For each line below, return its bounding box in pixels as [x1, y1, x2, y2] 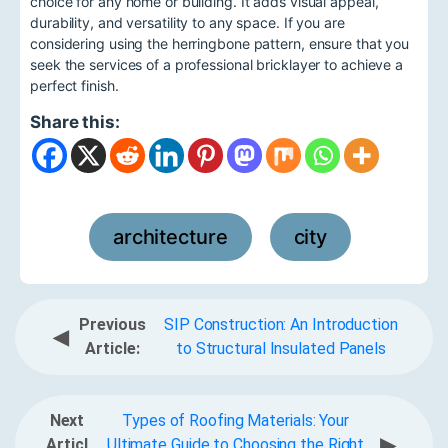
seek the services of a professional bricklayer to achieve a [30, 56, 404, 74]
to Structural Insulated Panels [175, 339, 386, 359]
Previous [79, 315, 146, 335]
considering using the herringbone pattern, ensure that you [30, 35, 410, 53]
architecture [112, 225, 228, 250]
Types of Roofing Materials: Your [122, 411, 349, 431]
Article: [85, 339, 140, 359]
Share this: [30, 112, 120, 133]
